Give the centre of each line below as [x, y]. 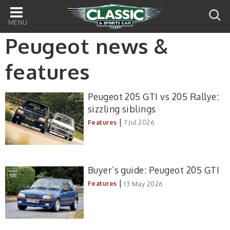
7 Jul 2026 [139, 122]
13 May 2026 [143, 184]
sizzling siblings [122, 109]
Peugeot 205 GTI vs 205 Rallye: [153, 96]
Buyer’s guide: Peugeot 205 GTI [154, 170]
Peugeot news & [87, 46]
